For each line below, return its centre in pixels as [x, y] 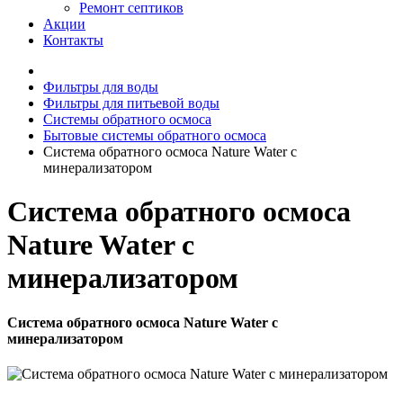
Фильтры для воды [101, 87]
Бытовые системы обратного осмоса [155, 135]
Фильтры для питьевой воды [131, 103]
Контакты [73, 40]
